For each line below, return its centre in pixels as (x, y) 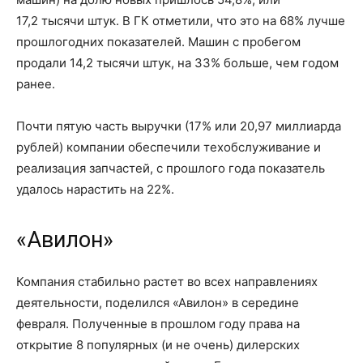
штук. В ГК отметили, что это (173, 21)
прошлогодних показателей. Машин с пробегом (158, 42)
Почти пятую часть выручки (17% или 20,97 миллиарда (179, 126)
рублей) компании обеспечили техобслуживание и (169, 147)
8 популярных (117, 345)
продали (43, 63)
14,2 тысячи (105, 63)
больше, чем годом (280, 63)
